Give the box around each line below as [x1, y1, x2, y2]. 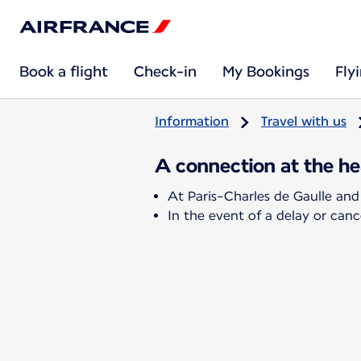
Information [155, 114, 229, 129]
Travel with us [261, 114, 346, 129]
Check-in [134, 63, 197, 80]
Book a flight [19, 63, 108, 80]
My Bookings [222, 63, 309, 80]
